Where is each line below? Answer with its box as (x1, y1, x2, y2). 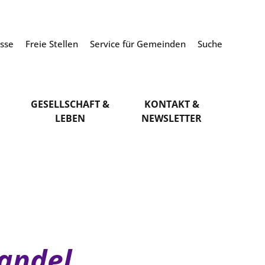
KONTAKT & (144, 98, 199, 111)
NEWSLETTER (141, 112, 202, 125)
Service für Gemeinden (89, 38, 188, 50)
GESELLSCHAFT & (31, 98, 110, 111)
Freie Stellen (25, 38, 80, 50)
